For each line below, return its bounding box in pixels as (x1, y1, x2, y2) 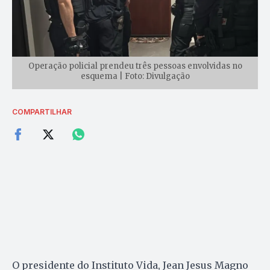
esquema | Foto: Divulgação (80, 71, 190, 81)
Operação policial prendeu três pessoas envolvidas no (28, 60, 242, 71)
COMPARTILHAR (12, 107, 72, 116)
